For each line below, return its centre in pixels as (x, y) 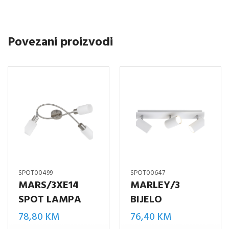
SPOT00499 (36, 173)
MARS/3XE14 (49, 186)
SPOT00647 (147, 173)
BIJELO (146, 200)
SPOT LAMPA (50, 200)
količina (145, 27)
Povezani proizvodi (60, 43)
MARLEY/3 (155, 186)
